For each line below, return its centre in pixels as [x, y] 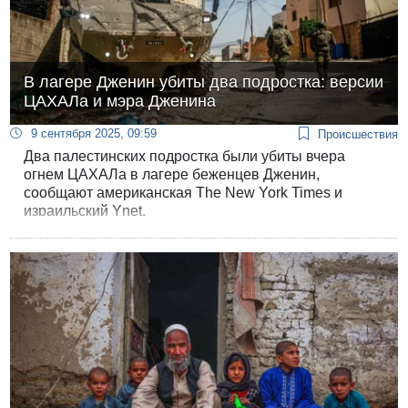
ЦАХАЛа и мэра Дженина [120, 102]
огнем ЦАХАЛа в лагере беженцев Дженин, [172, 175]
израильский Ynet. [85, 211]
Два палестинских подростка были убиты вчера [185, 157]
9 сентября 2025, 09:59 [94, 134]
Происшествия [357, 135]
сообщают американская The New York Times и [184, 193]
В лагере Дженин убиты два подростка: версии [204, 82]
